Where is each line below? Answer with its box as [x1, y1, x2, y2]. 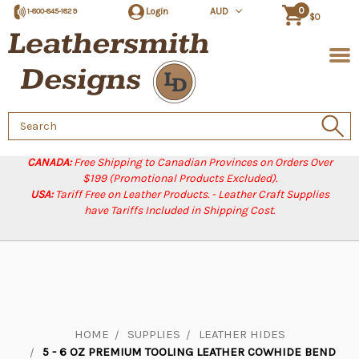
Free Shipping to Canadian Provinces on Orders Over [73, 155, 333, 169]
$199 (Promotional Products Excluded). [82, 171, 277, 185]
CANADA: [26, 155, 74, 169]
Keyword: [8, 130, 54, 144]
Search [8, 113, 45, 127]
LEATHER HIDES [198, 327, 285, 341]
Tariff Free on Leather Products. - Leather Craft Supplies [54, 188, 329, 201]
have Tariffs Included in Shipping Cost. [84, 204, 275, 217]
